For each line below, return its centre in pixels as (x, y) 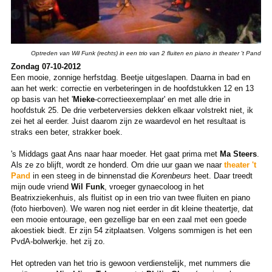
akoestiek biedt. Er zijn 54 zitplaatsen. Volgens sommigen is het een (131, 230)
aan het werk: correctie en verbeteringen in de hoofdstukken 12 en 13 (132, 88)
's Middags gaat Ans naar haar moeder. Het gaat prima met (115, 154)
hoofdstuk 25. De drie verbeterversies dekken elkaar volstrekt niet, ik (132, 110)
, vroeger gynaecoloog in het (154, 186)
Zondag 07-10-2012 (46, 66)
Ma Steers (238, 154)
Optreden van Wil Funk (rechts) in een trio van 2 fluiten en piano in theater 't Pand (146, 53)
